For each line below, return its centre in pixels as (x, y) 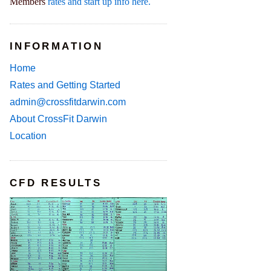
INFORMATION (56, 46)
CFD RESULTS (56, 183)
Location (28, 135)
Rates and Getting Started (65, 85)
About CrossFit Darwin (58, 119)
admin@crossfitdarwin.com (68, 102)
